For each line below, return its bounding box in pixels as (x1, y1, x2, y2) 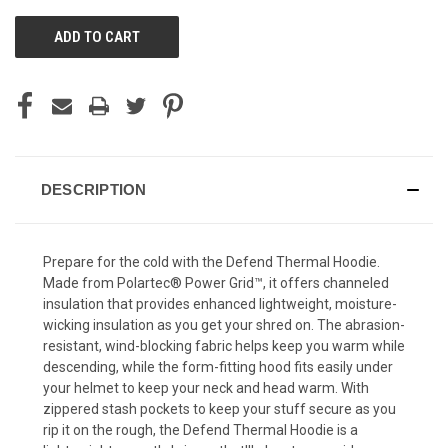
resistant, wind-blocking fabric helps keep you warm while (43, 337, 405, 354)
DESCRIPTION (40, 180, 147, 198)
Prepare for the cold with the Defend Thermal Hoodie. (43, 253, 380, 270)
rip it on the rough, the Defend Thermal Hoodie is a (43, 421, 358, 438)
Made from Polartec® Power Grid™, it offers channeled (43, 274, 389, 291)
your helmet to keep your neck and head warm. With (43, 379, 369, 396)
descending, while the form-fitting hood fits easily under (43, 358, 393, 375)
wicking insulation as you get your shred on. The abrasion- (43, 316, 405, 333)
